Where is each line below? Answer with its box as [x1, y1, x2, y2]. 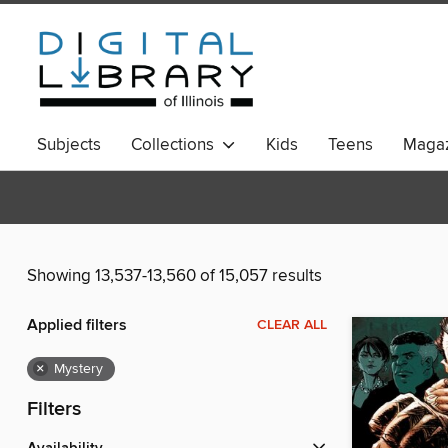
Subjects [37, 134, 101, 156]
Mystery [54, 360, 103, 379]
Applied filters [27, 315, 127, 337]
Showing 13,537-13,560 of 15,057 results [27, 265, 322, 288]
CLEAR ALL [257, 316, 327, 335]
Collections [131, 134, 222, 156]
